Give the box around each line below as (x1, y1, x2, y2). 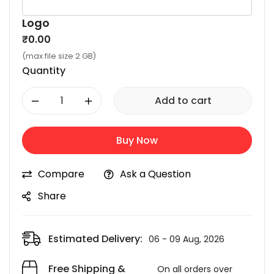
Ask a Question (120, 167, 191, 181)
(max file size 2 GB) (22, 51, 96, 61)
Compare (38, 167, 84, 181)
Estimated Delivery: (48, 232, 143, 246)
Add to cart (154, 94, 212, 108)
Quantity (22, 64, 65, 78)
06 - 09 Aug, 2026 (149, 233, 224, 245)
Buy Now (116, 133, 158, 147)
